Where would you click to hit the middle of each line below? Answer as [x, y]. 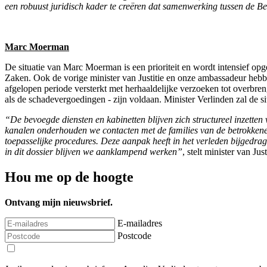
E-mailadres [140, 223]
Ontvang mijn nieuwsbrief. [59, 203]
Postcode [134, 236]
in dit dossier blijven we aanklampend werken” [94, 152]
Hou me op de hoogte [69, 177]
